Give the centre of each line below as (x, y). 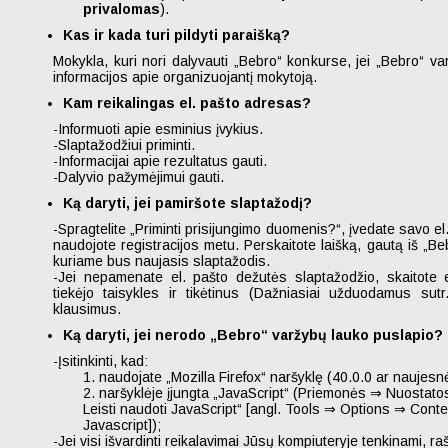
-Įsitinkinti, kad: (100, 361)
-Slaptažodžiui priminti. (124, 145)
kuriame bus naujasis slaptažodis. (161, 261)
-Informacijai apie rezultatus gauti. (160, 161)
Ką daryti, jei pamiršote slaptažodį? (187, 203)
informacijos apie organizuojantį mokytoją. (185, 77)
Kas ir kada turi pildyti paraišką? (176, 35)
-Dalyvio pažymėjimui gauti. (138, 177)
